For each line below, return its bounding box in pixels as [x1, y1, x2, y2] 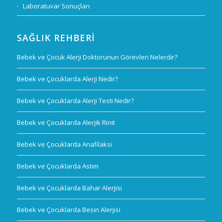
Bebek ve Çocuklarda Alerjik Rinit [16, 118, 115, 127]
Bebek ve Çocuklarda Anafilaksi [16, 140, 112, 149]
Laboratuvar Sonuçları [22, 1, 90, 11]
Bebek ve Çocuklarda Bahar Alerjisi [16, 183, 122, 193]
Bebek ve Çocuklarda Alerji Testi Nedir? [16, 96, 134, 106]
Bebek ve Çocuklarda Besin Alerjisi [16, 205, 120, 215]
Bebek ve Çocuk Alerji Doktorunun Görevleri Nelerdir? [16, 53, 177, 62]
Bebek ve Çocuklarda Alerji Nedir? [16, 74, 118, 84]
